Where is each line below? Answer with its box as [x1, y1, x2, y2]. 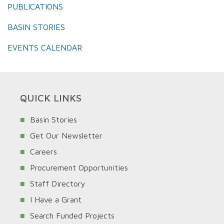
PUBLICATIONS [7, 2, 63, 11]
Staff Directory [30, 179, 85, 188]
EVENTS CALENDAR [7, 43, 82, 52]
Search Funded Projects [30, 211, 114, 220]
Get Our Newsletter [30, 131, 102, 140]
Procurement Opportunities [30, 163, 128, 172]
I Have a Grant [30, 195, 81, 204]
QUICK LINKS [20, 92, 81, 103]
